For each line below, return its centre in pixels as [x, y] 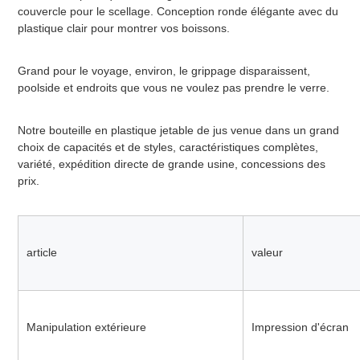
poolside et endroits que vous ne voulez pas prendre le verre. [173, 88]
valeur [267, 253]
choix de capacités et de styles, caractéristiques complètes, [168, 147]
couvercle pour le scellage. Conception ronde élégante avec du [178, 12]
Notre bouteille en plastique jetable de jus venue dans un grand [178, 131]
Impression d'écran [300, 327]
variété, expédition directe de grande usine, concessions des [171, 164]
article [41, 253]
